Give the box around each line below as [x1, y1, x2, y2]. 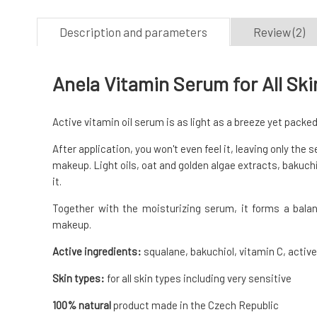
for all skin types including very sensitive [105, 272, 292, 285]
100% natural [52, 299, 111, 312]
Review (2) [253, 25, 305, 40]
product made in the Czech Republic [111, 299, 279, 312]
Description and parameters [59, 25, 207, 40]
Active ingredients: [52, 245, 142, 258]
